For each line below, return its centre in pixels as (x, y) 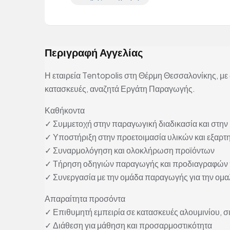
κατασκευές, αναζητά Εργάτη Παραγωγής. (120, 89)
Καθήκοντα (65, 110)
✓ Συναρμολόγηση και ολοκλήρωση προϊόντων (130, 150)
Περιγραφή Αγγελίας (94, 52)
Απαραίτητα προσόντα (85, 199)
